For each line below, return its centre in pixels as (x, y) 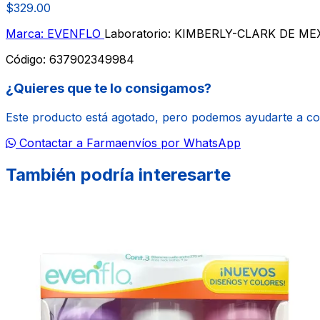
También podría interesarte (118, 174)
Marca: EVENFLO (55, 34)
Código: (27, 60)
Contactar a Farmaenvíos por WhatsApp (128, 142)
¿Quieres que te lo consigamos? (109, 88)
